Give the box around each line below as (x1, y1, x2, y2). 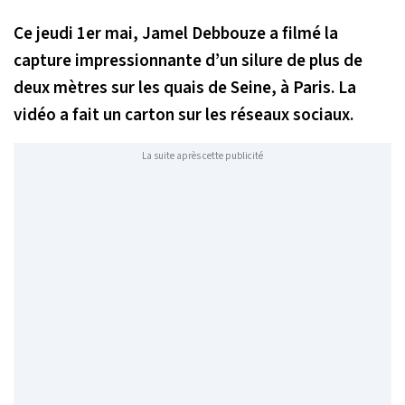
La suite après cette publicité (142, 149, 263, 164)
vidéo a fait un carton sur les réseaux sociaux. (14, 101, 353, 127)
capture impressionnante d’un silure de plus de (14, 47, 363, 73)
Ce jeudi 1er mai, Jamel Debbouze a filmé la (14, 20, 338, 46)
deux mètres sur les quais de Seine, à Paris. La (14, 74, 356, 100)
